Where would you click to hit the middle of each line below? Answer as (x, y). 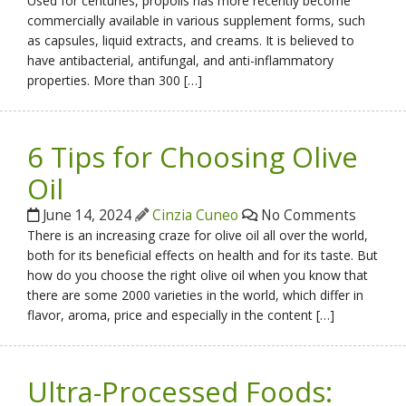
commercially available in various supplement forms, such (197, 20)
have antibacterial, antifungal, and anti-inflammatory (181, 60)
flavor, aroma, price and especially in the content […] (181, 314)
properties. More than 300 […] (115, 80)
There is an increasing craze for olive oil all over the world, (198, 235)
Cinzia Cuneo (196, 215)
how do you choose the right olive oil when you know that (198, 275)
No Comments (307, 215)
